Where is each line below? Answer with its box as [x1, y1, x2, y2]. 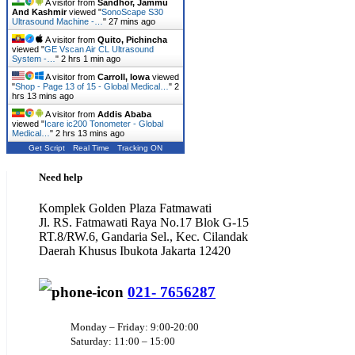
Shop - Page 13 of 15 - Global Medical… [15, 81, 169, 91]
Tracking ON [117, 143, 162, 152]
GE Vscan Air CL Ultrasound [44, 44, 154, 54]
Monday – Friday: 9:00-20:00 [71, 320, 199, 333]
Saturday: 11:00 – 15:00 [71, 334, 175, 347]
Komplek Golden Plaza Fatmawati [39, 201, 212, 216]
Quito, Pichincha [97, 34, 167, 44]
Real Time [73, 143, 109, 152]
